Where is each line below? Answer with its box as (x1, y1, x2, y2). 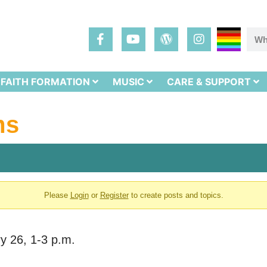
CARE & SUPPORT (167, 75, 251, 88)
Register (100, 190, 129, 200)
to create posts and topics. (128, 190, 223, 200)
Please (44, 190, 70, 200)
